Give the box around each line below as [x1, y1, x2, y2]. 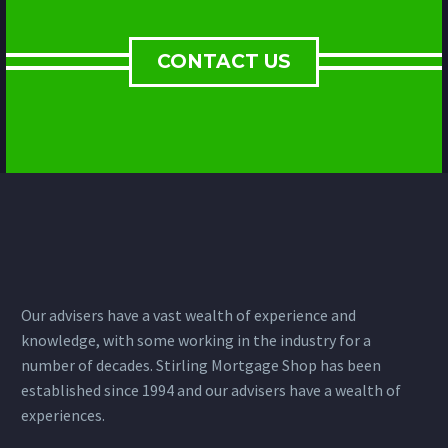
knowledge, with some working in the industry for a [21, 329, 371, 350]
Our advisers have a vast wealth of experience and [21, 304, 356, 325]
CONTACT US [157, 49, 291, 73]
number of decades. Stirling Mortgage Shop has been [21, 354, 381, 375]
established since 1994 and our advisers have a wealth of [21, 379, 401, 400]
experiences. [21, 404, 105, 425]
